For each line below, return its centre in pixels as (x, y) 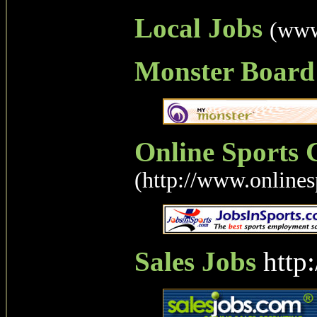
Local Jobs (198, 28)
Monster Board (225, 71)
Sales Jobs (195, 261)
